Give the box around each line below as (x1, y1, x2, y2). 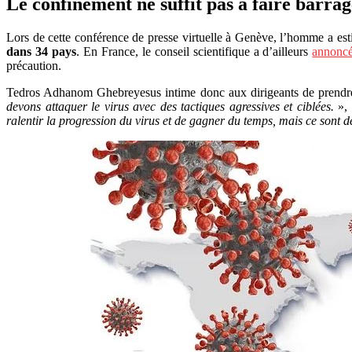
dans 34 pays (6, 44, 76, 58)
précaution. (6, 58, 61, 72)
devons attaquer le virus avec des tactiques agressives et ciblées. (6, 99, 339, 113)
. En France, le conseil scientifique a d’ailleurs (75, 44, 313, 58)
